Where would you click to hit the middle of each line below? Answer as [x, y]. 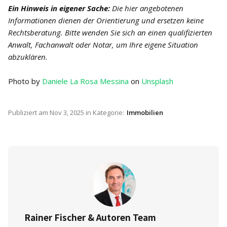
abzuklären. [28, 57]
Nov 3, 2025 [67, 112]
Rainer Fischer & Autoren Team [90, 217]
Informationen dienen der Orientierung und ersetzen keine [106, 20]
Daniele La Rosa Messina [85, 81]
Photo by [25, 81]
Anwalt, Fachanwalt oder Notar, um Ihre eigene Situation [103, 45]
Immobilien [145, 112]
